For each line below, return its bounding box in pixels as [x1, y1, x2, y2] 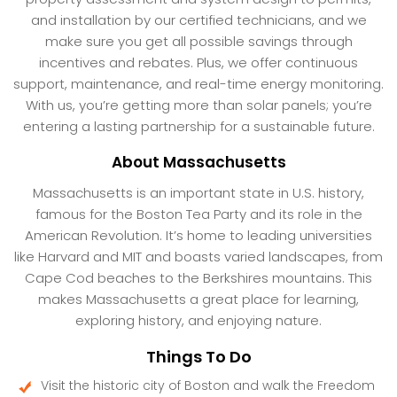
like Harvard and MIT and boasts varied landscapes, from [14, 246, 383, 266]
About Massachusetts [111, 151, 286, 173]
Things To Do [145, 345, 252, 368]
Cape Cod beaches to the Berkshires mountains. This [25, 268, 372, 287]
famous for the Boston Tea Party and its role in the [35, 204, 362, 223]
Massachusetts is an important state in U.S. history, [33, 183, 364, 202]
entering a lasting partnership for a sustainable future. [22, 116, 375, 136]
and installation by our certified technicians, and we [30, 10, 367, 29]
